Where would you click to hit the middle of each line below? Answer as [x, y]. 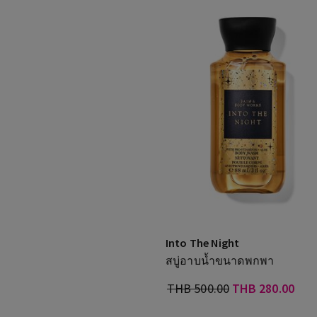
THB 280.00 [263, 288]
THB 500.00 [198, 288]
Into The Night [203, 243]
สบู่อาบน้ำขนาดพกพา [220, 260]
